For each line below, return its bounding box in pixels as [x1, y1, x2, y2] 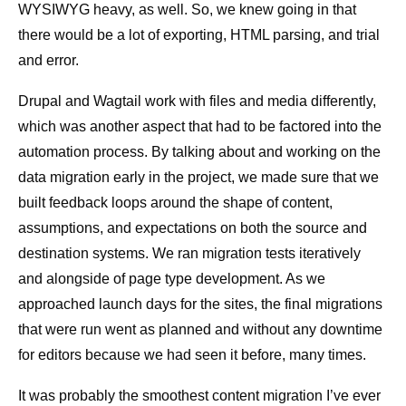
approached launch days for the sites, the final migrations [18, 296, 382, 313]
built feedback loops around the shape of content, [18, 195, 333, 211]
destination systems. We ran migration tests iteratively [18, 246, 361, 262]
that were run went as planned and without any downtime [18, 322, 382, 338]
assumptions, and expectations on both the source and [18, 220, 367, 237]
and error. [18, 53, 79, 69]
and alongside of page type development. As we [18, 271, 325, 287]
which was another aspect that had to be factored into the [18, 119, 382, 135]
